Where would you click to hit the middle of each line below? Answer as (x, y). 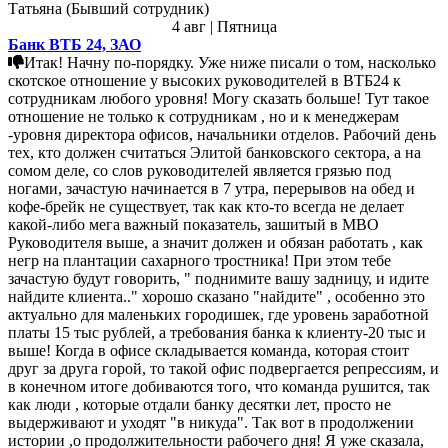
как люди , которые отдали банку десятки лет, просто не (199, 404)
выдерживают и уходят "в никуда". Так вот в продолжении (211, 422)
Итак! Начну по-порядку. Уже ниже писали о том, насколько (230, 62)
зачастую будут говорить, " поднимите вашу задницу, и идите (218, 278)
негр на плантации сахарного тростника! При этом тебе (199, 260)
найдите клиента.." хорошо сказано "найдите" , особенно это (216, 296)
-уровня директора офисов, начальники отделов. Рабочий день (222, 134)
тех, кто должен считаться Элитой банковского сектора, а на (214, 152)
